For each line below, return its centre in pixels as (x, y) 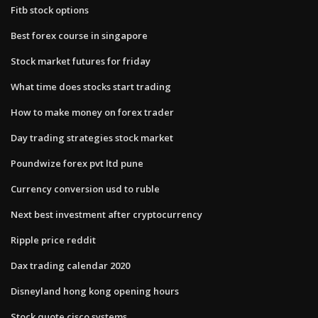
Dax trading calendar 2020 (70, 265)
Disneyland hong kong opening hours (95, 291)
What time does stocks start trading (91, 86)
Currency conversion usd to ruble (85, 188)
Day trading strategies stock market (92, 137)
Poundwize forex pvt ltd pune (77, 163)
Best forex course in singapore (79, 35)
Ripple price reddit (53, 240)
